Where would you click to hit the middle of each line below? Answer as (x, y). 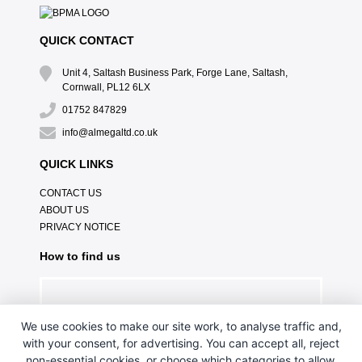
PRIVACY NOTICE (80, 227)
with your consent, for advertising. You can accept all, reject (181, 343)
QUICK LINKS (76, 164)
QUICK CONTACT (86, 40)
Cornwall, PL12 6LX (106, 87)
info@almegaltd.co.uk (109, 132)
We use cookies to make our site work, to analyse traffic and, (181, 326)
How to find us (80, 256)
